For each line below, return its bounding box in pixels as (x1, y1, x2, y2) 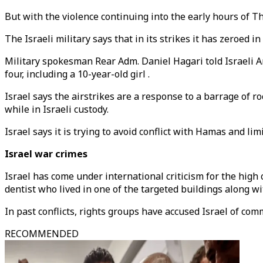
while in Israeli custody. (5, 103, 109, 116)
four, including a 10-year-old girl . (5, 68, 150, 80)
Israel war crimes (5, 147, 87, 160)
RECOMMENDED (5, 227, 79, 240)
